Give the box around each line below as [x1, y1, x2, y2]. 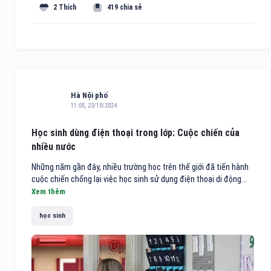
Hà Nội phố [71, 90, 108, 100]
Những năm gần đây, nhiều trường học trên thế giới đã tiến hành [31, 162, 249, 172]
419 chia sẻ [107, 3, 143, 12]
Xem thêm [31, 186, 65, 196]
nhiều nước [31, 140, 76, 152]
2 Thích [53, 3, 77, 12]
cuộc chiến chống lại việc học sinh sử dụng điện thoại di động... [31, 174, 247, 184]
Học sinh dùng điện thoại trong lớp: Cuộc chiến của [31, 126, 240, 139]
